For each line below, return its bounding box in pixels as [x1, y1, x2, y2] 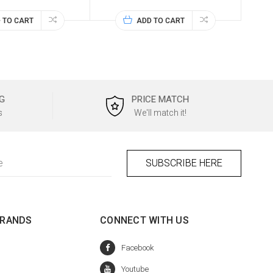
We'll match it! [133, 108, 186, 118]
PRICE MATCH [131, 94, 189, 105]
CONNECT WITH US [100, 214, 189, 227]
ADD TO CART [136, 16, 185, 26]
